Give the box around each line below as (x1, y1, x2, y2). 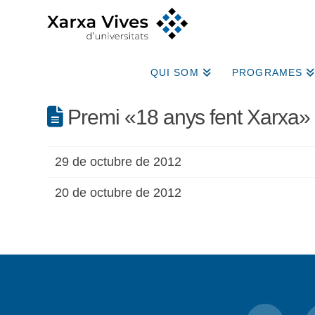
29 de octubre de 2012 (55, 155, 182, 169)
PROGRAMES (231, 67, 303, 79)
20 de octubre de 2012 (55, 186, 182, 200)
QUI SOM (150, 67, 199, 79)
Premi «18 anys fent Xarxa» (63, 105, 310, 129)
